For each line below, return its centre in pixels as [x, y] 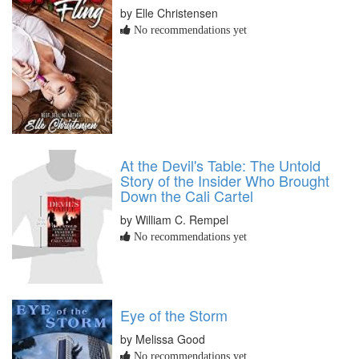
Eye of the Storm [174, 315]
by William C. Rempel [174, 219]
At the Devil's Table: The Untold [220, 165]
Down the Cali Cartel [187, 195]
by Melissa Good [163, 339]
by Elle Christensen [169, 12]
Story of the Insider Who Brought [225, 180]
